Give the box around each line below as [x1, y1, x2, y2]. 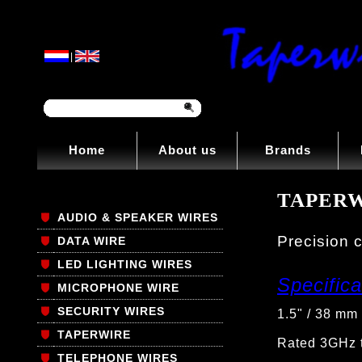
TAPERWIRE [57, 328, 131, 341]
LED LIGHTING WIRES [57, 258, 192, 271]
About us [158, 143, 217, 157]
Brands [265, 143, 311, 157]
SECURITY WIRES [57, 305, 165, 318]
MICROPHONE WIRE [57, 281, 179, 294]
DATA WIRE [57, 234, 126, 247]
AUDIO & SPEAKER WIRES [57, 211, 218, 224]
